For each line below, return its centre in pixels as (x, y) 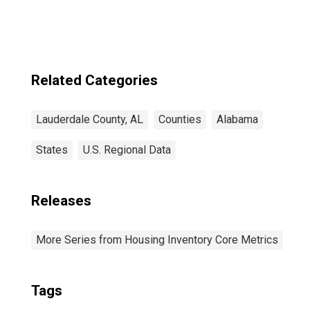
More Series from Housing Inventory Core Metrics (157, 240)
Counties (180, 119)
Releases (61, 201)
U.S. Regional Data (127, 150)
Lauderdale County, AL (90, 119)
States (52, 150)
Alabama (237, 119)
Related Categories (94, 80)
